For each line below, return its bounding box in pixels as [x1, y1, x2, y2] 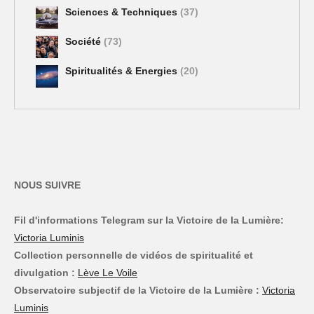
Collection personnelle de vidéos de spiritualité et [14, 250, 253, 261]
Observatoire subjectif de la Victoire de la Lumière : [14, 285, 259, 296]
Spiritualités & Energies [65, 64, 180, 76]
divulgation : [14, 267, 75, 279]
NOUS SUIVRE [14, 179, 81, 191]
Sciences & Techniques [65, 6, 180, 18]
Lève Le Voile [78, 267, 137, 279]
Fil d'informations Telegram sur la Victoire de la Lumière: [14, 214, 284, 226]
